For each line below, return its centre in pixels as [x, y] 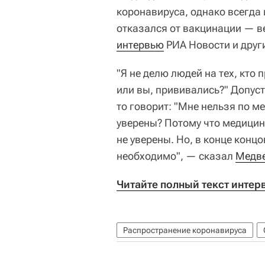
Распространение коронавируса [185, 230]
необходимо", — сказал [176, 156]
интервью [140, 44]
